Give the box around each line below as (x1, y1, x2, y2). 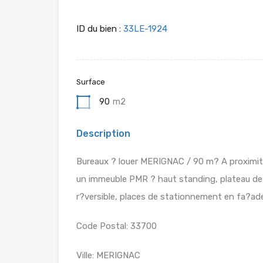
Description (76, 127, 130, 139)
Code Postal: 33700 (76, 220, 157, 231)
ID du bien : (76, 23, 121, 34)
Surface (76, 77, 105, 86)
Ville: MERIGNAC (76, 249, 140, 261)
